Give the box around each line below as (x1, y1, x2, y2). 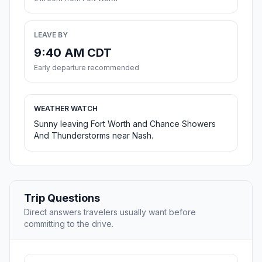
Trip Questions (24, 192, 100, 205)
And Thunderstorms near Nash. (34, 130, 153, 141)
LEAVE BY (34, 30, 68, 40)
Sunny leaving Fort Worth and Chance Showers (34, 119, 216, 129)
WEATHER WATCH (34, 104, 98, 113)
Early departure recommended (34, 63, 139, 73)
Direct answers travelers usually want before (24, 207, 196, 218)
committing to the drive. (24, 219, 113, 229)
